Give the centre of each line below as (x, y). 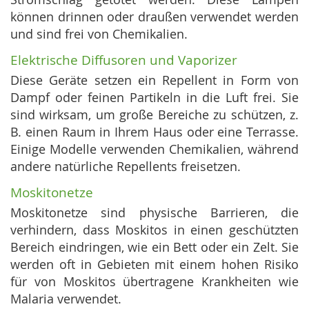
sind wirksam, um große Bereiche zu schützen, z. (154, 115)
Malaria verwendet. (66, 299)
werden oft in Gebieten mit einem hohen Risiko (154, 265)
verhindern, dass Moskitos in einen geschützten (154, 230)
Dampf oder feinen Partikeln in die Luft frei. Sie (154, 98)
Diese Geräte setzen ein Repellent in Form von (154, 80)
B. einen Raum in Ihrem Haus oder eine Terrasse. (154, 132)
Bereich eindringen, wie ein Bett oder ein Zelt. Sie (154, 247)
